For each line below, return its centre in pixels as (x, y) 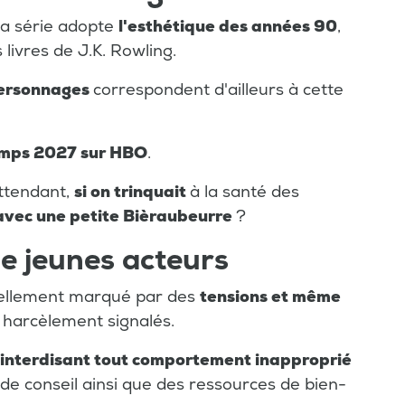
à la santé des (245, 193)
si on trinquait (132, 193)
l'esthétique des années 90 (228, 27)
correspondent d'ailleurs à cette (218, 90)
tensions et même (270, 297)
